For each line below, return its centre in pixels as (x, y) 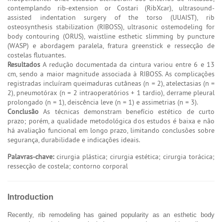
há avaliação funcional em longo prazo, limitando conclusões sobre (111, 130)
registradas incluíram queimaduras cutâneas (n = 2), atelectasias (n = (111, 83)
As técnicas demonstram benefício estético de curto (127, 111)
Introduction (30, 197)
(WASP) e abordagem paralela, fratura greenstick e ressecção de (111, 45)
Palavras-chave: (31, 156)
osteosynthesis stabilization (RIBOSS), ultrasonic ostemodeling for (111, 27)
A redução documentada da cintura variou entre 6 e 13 (127, 64)
